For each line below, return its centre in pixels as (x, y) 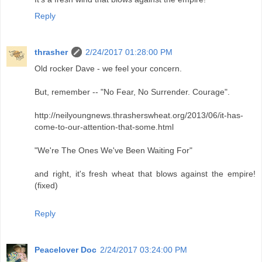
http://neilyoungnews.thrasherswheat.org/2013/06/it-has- (139, 116)
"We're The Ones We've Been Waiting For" (113, 151)
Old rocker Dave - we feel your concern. (108, 69)
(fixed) (46, 186)
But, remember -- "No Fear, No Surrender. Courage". (132, 92)
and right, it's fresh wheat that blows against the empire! (145, 174)
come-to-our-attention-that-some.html (104, 127)
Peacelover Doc (65, 250)
